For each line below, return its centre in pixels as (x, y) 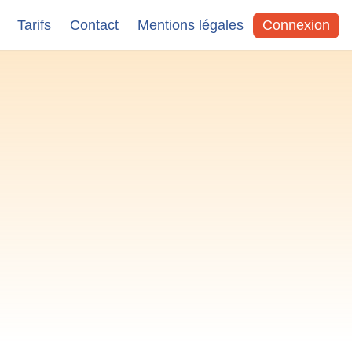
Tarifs (34, 25)
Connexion (296, 25)
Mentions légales (191, 25)
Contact (94, 25)
